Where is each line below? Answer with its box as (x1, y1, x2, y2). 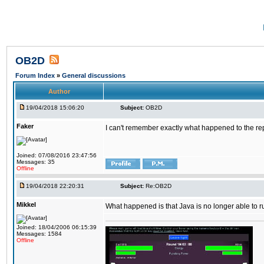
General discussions (62, 72, 126, 79)
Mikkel (16, 201, 36, 208)
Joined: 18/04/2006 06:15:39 (16, 224, 97, 230)
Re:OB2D (146, 183, 171, 189)
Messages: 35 (16, 159, 55, 165)
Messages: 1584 (16, 230, 62, 237)
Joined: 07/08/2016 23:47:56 (16, 152, 97, 159)
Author (48, 88, 70, 95)
